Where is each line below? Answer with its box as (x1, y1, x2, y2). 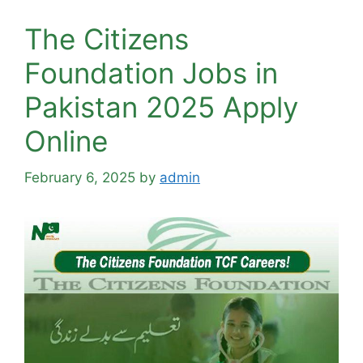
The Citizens (24, 22, 189, 56)
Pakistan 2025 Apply (24, 90, 298, 124)
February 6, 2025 (24, 169, 135, 186)
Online (24, 124, 108, 158)
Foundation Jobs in (24, 56, 278, 90)
